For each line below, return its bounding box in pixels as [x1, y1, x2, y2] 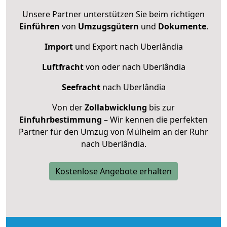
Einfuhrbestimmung [19, 113, 102, 125]
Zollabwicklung [85, 101, 147, 113]
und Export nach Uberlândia [72, 41, 183, 52]
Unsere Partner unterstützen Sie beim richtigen [22, 8, 205, 20]
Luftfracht [42, 61, 84, 72]
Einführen [19, 20, 60, 32]
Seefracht [61, 81, 100, 93]
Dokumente [158, 20, 206, 32]
